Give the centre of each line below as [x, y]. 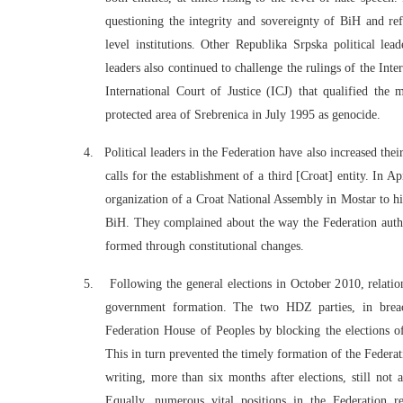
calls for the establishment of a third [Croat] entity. [237, 176]
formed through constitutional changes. [205, 246]
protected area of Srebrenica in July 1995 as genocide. [243, 115]
